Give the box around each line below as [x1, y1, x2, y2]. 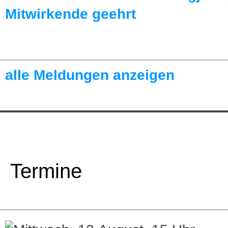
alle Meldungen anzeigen [5, 67, 175, 83]
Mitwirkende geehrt [5, 6, 136, 22]
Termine [5, 160, 82, 183]
